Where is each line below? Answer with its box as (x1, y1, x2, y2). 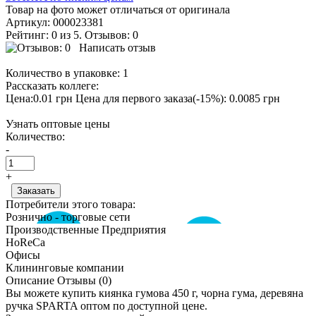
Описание (6, 274, 54, 286)
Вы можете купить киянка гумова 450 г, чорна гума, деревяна (6, 286, 303, 299)
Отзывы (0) (57, 274, 111, 286)
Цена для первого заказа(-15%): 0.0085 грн (75, 92, 280, 104)
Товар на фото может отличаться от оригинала (6, 3, 230, 16)
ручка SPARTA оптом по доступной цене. (6, 299, 207, 312)
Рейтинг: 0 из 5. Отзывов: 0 (6, 28, 138, 41)
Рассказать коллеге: (6, 79, 99, 92)
